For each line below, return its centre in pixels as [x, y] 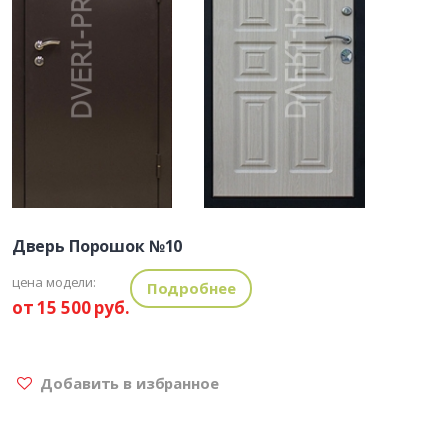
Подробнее [191, 288]
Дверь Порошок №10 [97, 246]
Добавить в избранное [127, 382]
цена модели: [53, 282]
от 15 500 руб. [70, 308]
